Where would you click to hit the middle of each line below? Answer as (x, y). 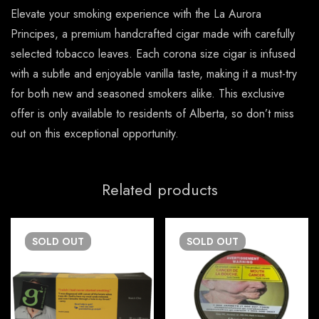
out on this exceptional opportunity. (95, 134)
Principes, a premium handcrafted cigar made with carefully (153, 34)
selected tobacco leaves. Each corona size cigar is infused (153, 54)
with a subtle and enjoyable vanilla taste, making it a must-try (154, 74)
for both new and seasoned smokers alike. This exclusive (148, 94)
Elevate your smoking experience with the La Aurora (136, 14)
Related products (159, 190)
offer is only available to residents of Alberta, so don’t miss (152, 114)
